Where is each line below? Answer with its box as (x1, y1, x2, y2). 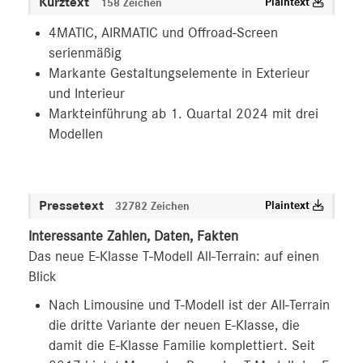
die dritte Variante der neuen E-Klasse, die (49, 318, 300, 333)
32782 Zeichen (115, 201, 190, 212)
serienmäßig (49, 46, 122, 61)
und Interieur (49, 87, 125, 101)
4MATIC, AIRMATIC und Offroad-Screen (49, 26, 278, 41)
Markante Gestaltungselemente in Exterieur (49, 66, 310, 81)
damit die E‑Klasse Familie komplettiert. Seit (49, 339, 315, 353)
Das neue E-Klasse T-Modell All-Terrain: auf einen (28, 250, 319, 264)
